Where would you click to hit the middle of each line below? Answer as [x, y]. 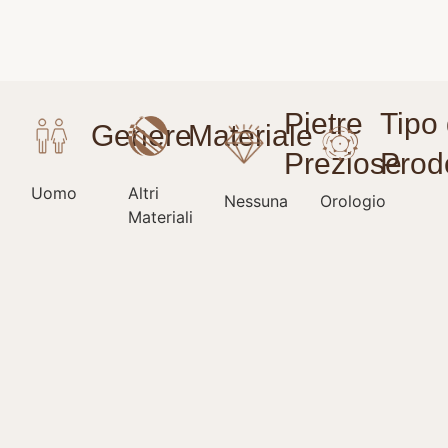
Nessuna [255, 201]
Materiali [160, 217]
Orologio [353, 201]
